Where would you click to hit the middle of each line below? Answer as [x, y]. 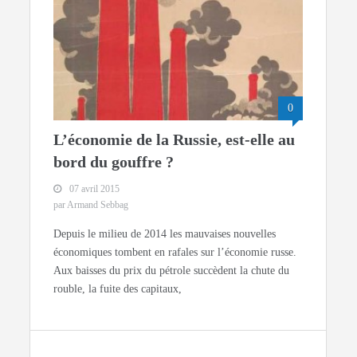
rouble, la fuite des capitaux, [118, 289]
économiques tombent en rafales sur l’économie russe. [175, 253]
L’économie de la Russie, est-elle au [175, 140]
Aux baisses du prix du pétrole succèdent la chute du [172, 271]
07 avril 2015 [95, 189]
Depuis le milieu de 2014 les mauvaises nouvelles [165, 234]
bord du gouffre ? [114, 162]
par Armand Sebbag [91, 205]
